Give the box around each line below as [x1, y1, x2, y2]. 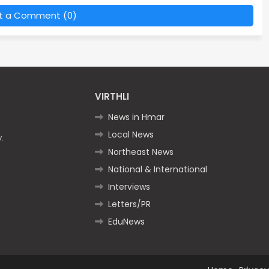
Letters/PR [107, 198, 151, 210]
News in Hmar [107, 110, 165, 123]
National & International [107, 163, 207, 175]
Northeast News [107, 145, 174, 158]
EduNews [107, 215, 145, 228]
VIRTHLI [94, 89, 129, 103]
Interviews [107, 180, 150, 193]
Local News [107, 128, 154, 141]
